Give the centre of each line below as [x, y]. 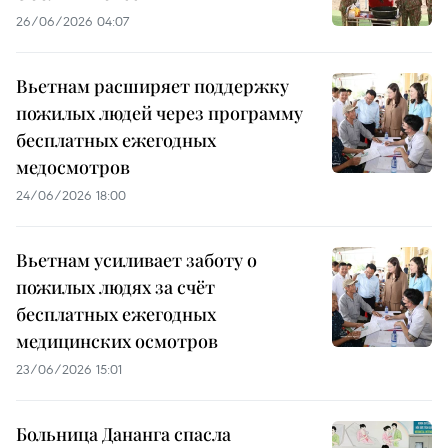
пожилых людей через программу [159, 113]
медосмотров [73, 167]
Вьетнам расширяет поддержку [152, 86]
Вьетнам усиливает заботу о [136, 260]
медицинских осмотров [117, 341]
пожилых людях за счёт [115, 287]
